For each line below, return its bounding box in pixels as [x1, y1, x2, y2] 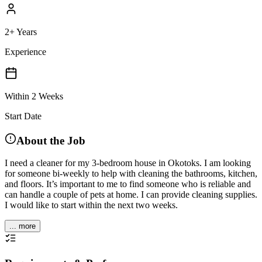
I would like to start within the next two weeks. [5, 200, 178, 211]
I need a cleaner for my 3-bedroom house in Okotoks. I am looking [5, 158, 251, 168]
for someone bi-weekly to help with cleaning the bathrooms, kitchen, [5, 168, 257, 179]
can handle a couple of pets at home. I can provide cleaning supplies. [5, 189, 257, 200]
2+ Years [5, 26, 37, 37]
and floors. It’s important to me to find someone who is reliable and [5, 179, 251, 189]
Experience [5, 46, 46, 57]
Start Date [5, 111, 42, 121]
